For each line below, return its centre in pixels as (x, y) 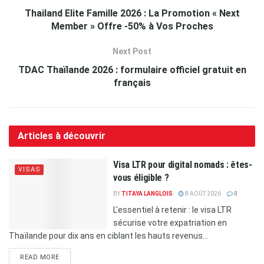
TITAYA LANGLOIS (147, 194)
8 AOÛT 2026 (203, 194)
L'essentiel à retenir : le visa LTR (173, 210)
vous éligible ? (141, 178)
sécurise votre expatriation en (170, 223)
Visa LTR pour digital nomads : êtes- (183, 165)
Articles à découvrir (62, 136)
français (132, 83)
